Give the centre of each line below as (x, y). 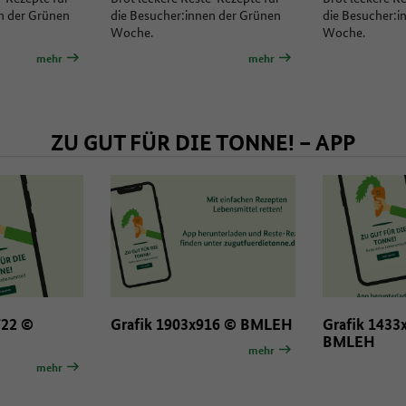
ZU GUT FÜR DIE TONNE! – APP (203, 143)
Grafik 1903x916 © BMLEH (202, 324)
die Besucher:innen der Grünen (196, 14)
